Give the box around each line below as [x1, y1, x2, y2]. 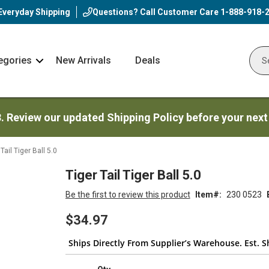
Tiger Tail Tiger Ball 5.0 [65, 168, 201, 183]
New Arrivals [55, 55, 111, 66]
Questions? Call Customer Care [92, 7, 220, 17]
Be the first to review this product [65, 190, 190, 199]
